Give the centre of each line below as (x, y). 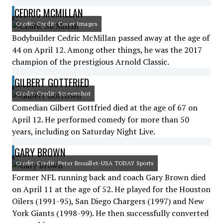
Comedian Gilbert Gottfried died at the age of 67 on (105, 108)
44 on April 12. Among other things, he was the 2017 (107, 50)
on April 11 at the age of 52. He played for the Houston (111, 189)
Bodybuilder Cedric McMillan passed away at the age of (111, 38)
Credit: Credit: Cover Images (57, 24)
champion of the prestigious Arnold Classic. (91, 62)
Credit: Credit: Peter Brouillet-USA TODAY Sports (85, 163)
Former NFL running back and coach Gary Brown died (109, 177)
